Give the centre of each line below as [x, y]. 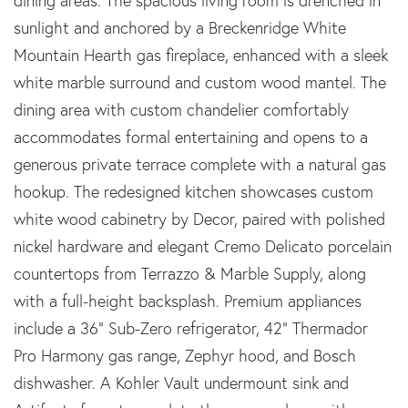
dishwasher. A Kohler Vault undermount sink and [181, 382]
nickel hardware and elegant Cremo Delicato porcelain [203, 246]
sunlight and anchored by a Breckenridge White [180, 27]
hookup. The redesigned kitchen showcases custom [194, 191]
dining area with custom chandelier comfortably [181, 109]
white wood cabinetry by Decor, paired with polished [199, 219]
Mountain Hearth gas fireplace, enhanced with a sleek [201, 55]
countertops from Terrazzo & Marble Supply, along [190, 273]
